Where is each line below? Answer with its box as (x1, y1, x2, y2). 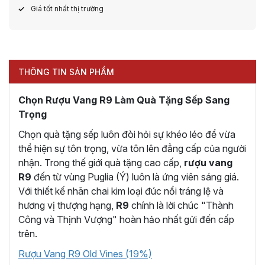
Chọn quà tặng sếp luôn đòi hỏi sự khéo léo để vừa (18, 128, 235, 140)
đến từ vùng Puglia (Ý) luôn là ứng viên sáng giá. (31, 170, 239, 183)
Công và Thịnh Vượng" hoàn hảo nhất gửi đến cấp (18, 213, 234, 225)
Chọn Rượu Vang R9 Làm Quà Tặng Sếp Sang (18, 93, 230, 106)
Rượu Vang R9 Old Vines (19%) (18, 247, 152, 260)
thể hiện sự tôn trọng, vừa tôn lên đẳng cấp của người (18, 142, 246, 154)
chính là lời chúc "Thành (129, 199, 234, 211)
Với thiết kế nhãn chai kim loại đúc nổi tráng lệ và (18, 185, 224, 197)
